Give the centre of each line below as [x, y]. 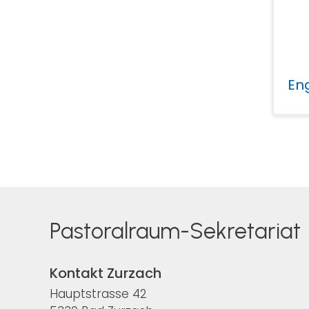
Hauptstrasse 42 [98, 294]
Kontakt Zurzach [106, 273]
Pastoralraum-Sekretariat [175, 231]
